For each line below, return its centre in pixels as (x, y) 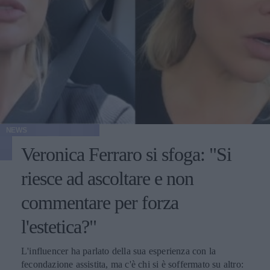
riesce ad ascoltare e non (107, 178)
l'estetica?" (59, 226)
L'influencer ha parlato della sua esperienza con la (119, 251)
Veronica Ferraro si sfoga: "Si (126, 154)
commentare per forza (100, 202)
